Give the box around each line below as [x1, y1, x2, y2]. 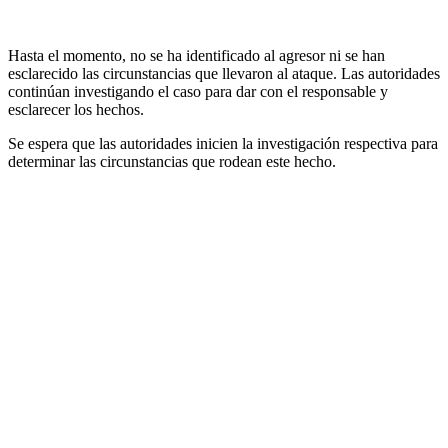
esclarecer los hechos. [8, 100, 144, 118]
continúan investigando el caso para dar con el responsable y [8, 82, 388, 100]
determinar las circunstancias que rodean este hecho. [8, 152, 336, 170]
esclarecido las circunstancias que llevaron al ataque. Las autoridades [8, 64, 440, 82]
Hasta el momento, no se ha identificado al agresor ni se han [8, 46, 385, 64]
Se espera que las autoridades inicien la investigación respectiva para [8, 134, 438, 152]
